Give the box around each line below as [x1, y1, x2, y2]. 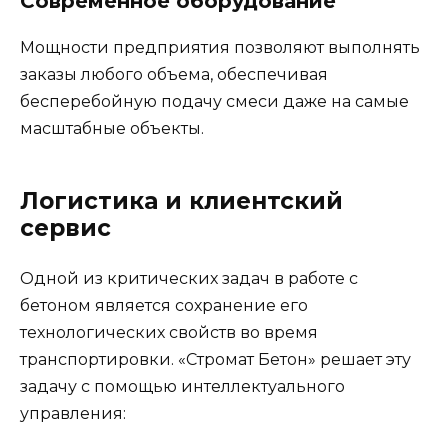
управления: [20, 404, 126, 424]
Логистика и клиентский [20, 187, 343, 216]
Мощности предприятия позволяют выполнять [20, 38, 420, 58]
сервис [20, 214, 111, 243]
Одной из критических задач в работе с [20, 269, 358, 289]
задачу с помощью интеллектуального [20, 377, 345, 397]
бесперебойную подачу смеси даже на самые [20, 92, 409, 112]
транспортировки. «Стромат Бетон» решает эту [20, 350, 411, 370]
